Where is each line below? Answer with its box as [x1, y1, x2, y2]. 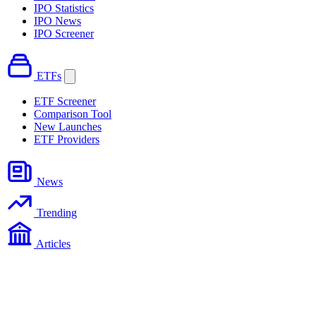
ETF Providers [34, 133, 99, 145]
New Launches [34, 120, 102, 133]
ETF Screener [34, 95, 96, 107]
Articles [36, 237, 71, 250]
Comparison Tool [34, 107, 111, 120]
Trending [37, 206, 77, 219]
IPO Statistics [34, 1, 94, 14]
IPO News [34, 14, 81, 27]
